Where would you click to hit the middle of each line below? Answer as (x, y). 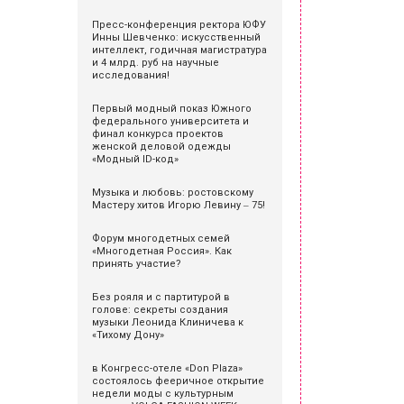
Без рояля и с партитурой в (161, 297)
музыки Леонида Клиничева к (168, 322)
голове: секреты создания (160, 310)
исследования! (131, 75)
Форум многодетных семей (161, 239)
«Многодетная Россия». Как (162, 251)
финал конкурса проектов (158, 134)
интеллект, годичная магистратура (179, 50)
